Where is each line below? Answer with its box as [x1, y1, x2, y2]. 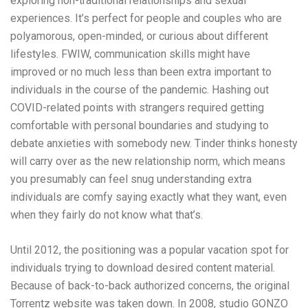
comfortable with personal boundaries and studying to [10, 119, 269, 132]
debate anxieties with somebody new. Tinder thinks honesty [10, 137, 298, 150]
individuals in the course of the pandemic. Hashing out [10, 83, 269, 96]
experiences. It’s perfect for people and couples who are [10, 12, 282, 25]
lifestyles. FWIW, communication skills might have [10, 47, 250, 60]
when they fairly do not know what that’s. [10, 208, 203, 221]
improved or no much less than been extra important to [10, 65, 272, 78]
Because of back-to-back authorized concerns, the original [10, 279, 289, 292]
